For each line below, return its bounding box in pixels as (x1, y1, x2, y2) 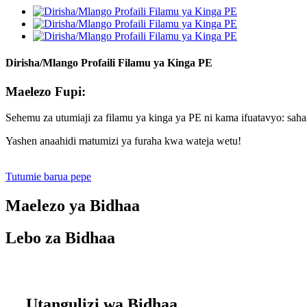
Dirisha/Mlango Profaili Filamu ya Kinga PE (5, 57, 212, 69)
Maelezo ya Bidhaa (5, 197, 140, 215)
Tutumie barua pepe (5, 171, 91, 183)
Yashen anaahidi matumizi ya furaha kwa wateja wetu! (5, 135, 241, 147)
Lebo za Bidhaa (5, 229, 115, 247)
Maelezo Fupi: (5, 84, 86, 99)
